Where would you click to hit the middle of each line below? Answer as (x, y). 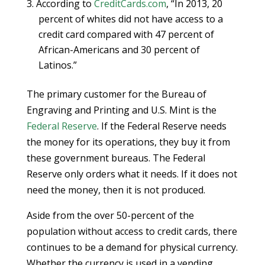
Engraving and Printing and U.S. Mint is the (121, 110)
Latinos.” (57, 65)
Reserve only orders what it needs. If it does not (132, 174)
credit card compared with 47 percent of (126, 34)
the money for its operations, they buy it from (128, 142)
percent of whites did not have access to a (130, 19)
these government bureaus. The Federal (116, 158)
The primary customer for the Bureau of (116, 94)
